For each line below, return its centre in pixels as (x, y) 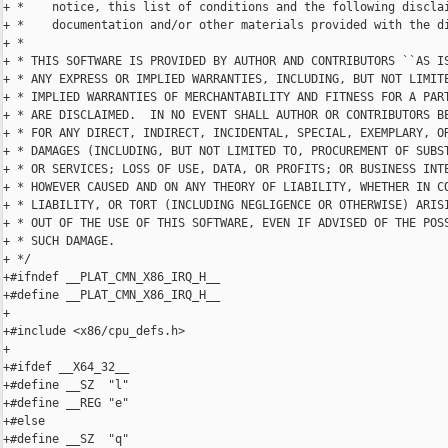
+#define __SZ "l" (66, 385)
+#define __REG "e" (66, 403)
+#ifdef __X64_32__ (66, 367)
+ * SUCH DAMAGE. (59, 241)
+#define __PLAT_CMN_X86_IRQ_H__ (111, 295)
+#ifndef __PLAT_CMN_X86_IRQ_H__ (111, 277)
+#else (24, 421)
